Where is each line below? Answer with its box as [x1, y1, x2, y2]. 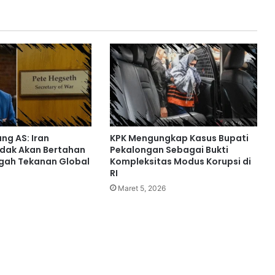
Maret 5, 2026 [117, 184, 166, 193]
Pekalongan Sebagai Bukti [109, 144, 228, 157]
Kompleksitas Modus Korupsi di [109, 155, 251, 168]
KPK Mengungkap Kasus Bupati [109, 132, 249, 145]
